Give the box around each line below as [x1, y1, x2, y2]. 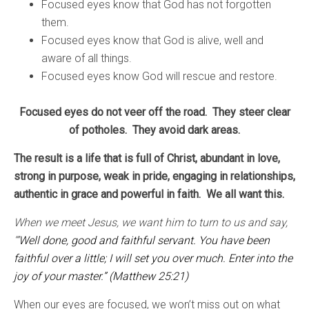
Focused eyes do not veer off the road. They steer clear [19, 105, 290, 119]
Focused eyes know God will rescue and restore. [41, 69, 277, 83]
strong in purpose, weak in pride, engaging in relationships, [14, 169, 295, 183]
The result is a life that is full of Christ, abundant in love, [14, 151, 280, 165]
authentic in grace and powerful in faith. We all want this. [14, 187, 284, 201]
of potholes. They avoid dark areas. [69, 123, 240, 137]
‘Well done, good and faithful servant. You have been [17, 233, 270, 247]
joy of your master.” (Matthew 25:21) [14, 269, 188, 283]
